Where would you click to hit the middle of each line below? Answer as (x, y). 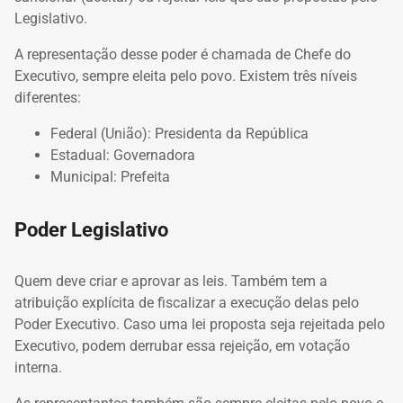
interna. (38, 368)
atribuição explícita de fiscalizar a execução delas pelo (187, 303)
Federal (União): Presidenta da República (179, 133)
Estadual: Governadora (123, 155)
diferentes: (48, 97)
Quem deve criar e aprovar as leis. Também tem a (171, 282)
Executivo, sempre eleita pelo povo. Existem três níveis (186, 76)
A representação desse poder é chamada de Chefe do (183, 54)
